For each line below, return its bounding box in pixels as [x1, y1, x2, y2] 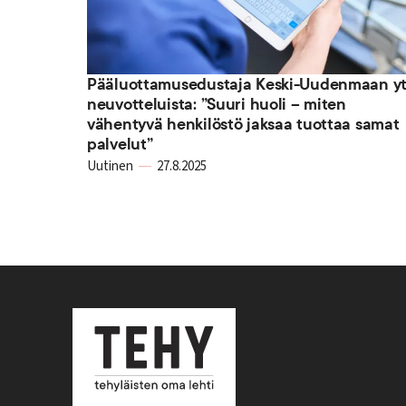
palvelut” [87, 132, 153, 155]
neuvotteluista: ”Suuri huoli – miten [87, 92, 346, 115]
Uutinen [87, 156, 133, 176]
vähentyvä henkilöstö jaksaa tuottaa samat [87, 112, 400, 135]
